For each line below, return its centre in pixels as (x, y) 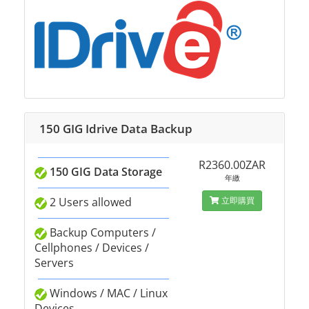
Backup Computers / (101, 232)
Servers (54, 263)
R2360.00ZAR (232, 165)
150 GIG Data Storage (106, 172)
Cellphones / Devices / (92, 248)
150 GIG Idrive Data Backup (116, 129)
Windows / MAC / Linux (107, 293)
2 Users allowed (89, 202)
